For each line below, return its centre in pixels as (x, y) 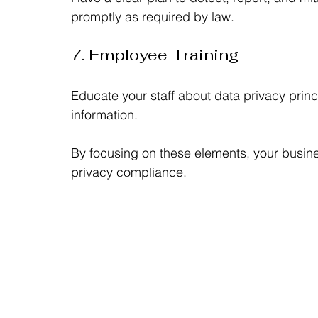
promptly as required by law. (153, 16)
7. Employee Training (155, 54)
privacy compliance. (129, 172)
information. (104, 114)
